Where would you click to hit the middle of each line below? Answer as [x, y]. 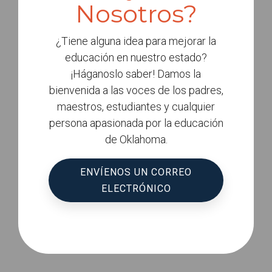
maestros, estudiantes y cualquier [136, 107]
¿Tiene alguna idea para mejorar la [136, 41]
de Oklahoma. [136, 139]
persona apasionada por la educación [136, 123]
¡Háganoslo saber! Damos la [136, 74]
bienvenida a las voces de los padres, [136, 90]
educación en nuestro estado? [136, 57]
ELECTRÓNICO [136, 189]
